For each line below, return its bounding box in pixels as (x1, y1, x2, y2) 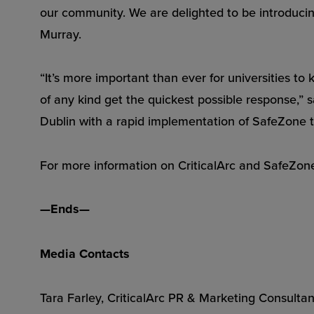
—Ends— (40, 200, 90, 218)
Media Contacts (40, 244, 130, 263)
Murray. (40, 25, 81, 43)
